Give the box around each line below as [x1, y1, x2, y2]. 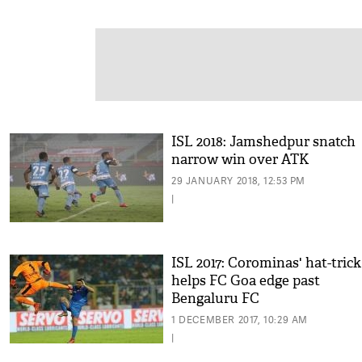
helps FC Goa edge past [171, 272, 320, 289]
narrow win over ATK [171, 151, 309, 168]
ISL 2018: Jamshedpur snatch [171, 133, 356, 150]
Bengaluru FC [171, 290, 259, 307]
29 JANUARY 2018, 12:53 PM [171, 174, 305, 187]
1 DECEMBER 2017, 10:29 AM [171, 313, 308, 326]
